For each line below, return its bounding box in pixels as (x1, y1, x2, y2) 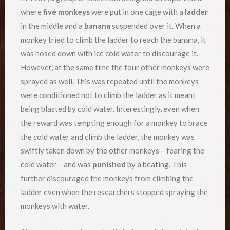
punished (92, 160, 127, 169)
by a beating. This (127, 160, 187, 169)
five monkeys (43, 7, 90, 17)
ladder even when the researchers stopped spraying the (21, 187, 208, 197)
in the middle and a (21, 21, 84, 31)
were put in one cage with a (90, 7, 185, 17)
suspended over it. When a (112, 21, 201, 31)
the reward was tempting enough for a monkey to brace (21, 118, 207, 128)
